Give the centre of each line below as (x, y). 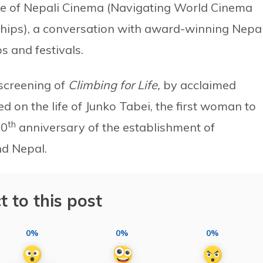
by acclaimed (200, 85)
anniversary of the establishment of (115, 127)
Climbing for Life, (116, 85)
